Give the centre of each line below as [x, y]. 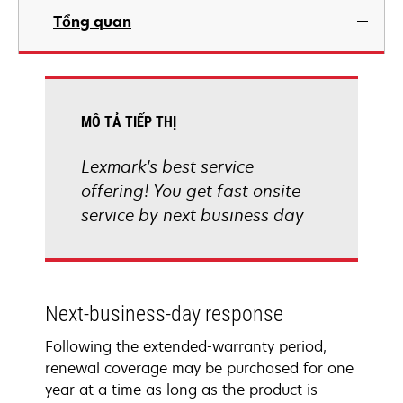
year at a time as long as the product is [181, 390]
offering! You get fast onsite [191, 191]
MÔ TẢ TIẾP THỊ [129, 122]
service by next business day [193, 215]
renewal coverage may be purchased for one [199, 368]
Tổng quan [92, 22]
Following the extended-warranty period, [186, 346]
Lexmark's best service [167, 166]
